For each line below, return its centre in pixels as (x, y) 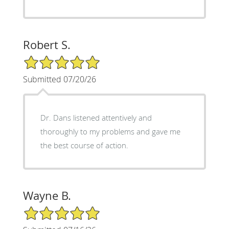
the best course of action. (84, 145)
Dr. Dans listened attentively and (96, 117)
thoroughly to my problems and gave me (110, 131)
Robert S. (47, 44)
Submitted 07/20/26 (59, 79)
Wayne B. (47, 195)
